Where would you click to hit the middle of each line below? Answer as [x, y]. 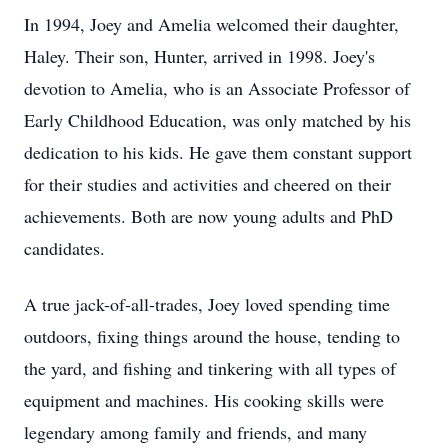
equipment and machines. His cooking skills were [204, 400]
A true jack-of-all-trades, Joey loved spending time [207, 304]
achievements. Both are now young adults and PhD [208, 216]
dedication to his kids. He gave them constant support [218, 152]
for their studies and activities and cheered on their [207, 184]
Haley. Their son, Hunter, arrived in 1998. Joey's [199, 56]
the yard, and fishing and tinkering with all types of [210, 368]
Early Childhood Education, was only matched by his [217, 120]
